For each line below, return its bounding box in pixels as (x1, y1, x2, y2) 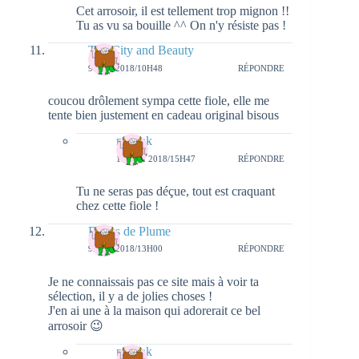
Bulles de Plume (88, 224, 171, 238)
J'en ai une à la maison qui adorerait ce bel (48, 303, 260, 317)
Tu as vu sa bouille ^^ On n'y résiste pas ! (76, 18, 286, 32)
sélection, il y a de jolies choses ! (48, 288, 212, 303)
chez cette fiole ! (76, 199, 159, 213)
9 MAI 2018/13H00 (88, 244, 163, 254)
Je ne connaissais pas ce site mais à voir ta (48, 274, 259, 288)
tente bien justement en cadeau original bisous (48, 108, 279, 123)
